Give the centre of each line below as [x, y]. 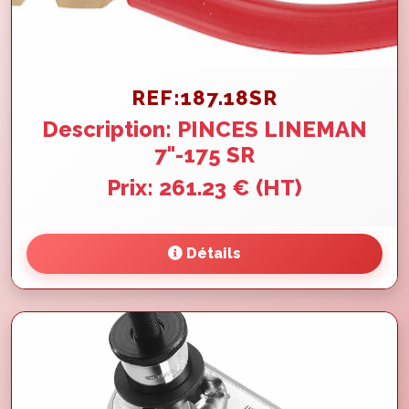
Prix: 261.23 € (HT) [204, 187]
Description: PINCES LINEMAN [204, 129]
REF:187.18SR [204, 97]
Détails [212, 253]
